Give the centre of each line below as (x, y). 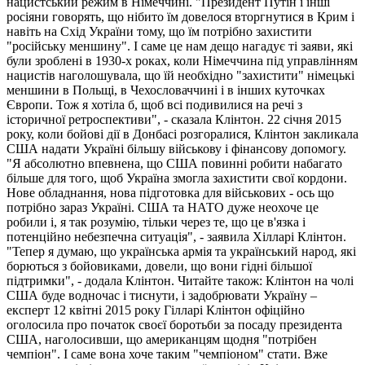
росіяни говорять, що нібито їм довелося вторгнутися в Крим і (180, 16)
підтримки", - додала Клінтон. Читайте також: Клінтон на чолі (180, 280)
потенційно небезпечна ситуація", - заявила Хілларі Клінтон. (176, 236)
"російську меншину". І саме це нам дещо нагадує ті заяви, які (180, 46)
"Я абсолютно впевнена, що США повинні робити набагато (174, 163)
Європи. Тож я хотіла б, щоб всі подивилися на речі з (154, 104)
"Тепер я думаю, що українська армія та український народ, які (181, 251)
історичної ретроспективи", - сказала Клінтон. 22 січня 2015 (174, 119)
